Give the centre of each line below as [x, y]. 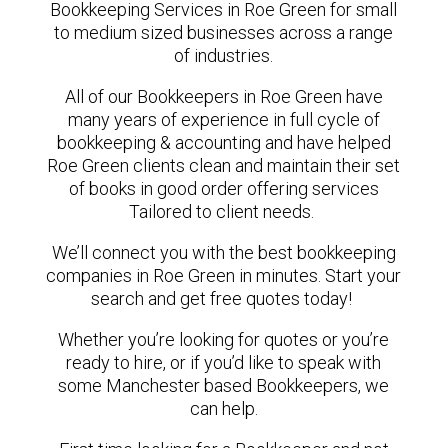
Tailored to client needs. [224, 211]
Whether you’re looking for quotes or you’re [224, 339]
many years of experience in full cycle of [223, 119]
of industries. [224, 55]
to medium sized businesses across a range [224, 32]
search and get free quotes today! [222, 298]
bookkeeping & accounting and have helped [223, 142]
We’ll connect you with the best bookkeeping [223, 252]
